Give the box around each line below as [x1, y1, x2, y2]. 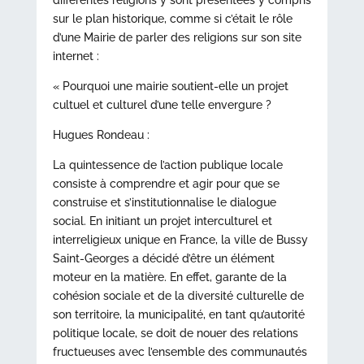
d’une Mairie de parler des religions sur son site [52, 31, 301, 44]
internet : [52, 50, 99, 63]
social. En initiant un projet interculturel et [52, 214, 272, 227]
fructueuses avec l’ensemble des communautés [52, 345, 307, 358]
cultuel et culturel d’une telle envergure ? [52, 98, 271, 111]
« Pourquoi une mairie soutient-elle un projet [52, 80, 288, 93]
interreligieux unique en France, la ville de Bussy [52, 233, 308, 246]
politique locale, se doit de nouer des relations [52, 327, 298, 340]
